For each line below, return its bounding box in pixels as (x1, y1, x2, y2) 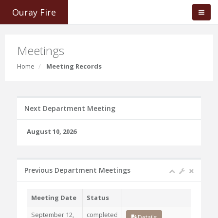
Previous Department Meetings (24, 165, 130, 175)
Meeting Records (46, 62, 102, 71)
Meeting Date (31, 193, 76, 202)
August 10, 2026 (27, 127, 76, 136)
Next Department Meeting (24, 104, 115, 113)
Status (87, 193, 109, 202)
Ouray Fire (12, 6, 56, 18)
